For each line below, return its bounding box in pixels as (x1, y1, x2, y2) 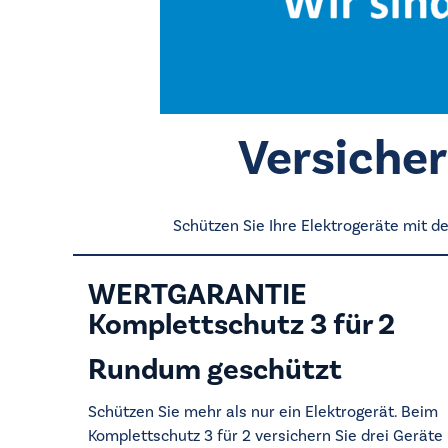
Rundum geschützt (88, 351, 342, 389)
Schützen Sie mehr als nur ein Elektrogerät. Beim (88, 402, 438, 422)
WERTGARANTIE (88, 276, 307, 314)
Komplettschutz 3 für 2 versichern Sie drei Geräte (88, 426, 443, 446)
